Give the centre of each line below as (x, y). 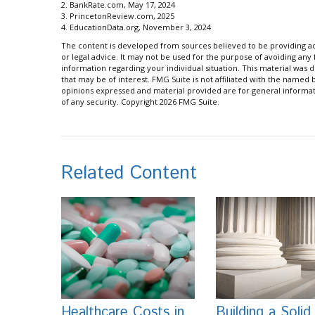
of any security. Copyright (110, 102)
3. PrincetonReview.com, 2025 (118, 16)
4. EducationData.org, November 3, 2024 (136, 27)
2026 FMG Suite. (189, 102)
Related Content (129, 174)
